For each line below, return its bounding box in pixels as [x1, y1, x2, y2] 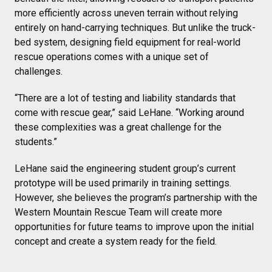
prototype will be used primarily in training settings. [15, 177, 231, 189]
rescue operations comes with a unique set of [15, 50, 209, 63]
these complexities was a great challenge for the [15, 121, 222, 133]
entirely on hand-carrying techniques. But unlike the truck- [15, 21, 256, 33]
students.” [15, 135, 57, 148]
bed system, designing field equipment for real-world [15, 36, 240, 48]
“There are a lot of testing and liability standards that [15, 92, 236, 104]
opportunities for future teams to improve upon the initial [15, 220, 254, 233]
